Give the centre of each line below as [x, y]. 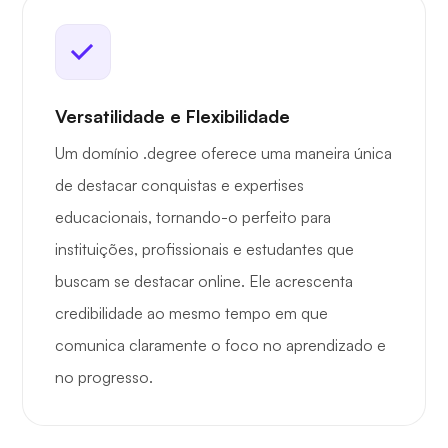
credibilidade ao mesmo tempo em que [191, 313]
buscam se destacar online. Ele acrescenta [204, 281]
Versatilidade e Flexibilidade [172, 116]
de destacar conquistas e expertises [179, 185]
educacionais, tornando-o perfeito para [193, 217]
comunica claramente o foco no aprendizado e [220, 345]
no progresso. [104, 377]
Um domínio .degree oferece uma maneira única [223, 153]
